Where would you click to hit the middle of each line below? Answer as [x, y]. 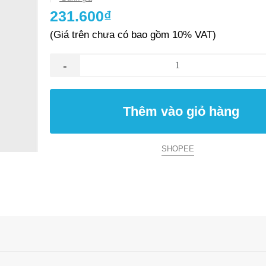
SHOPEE [178, 149]
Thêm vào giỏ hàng [181, 111]
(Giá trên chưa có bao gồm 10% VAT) [133, 35]
